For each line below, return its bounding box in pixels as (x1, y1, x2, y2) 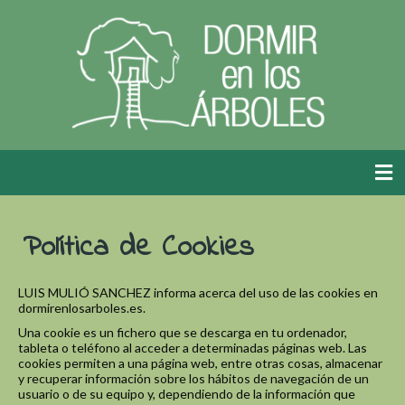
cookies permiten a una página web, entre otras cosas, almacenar (18, 354, 382, 371)
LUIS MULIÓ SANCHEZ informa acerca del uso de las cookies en (18, 284, 378, 300)
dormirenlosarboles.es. (18, 299, 146, 316)
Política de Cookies (23, 226, 253, 269)
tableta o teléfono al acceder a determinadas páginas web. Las (18, 339, 367, 355)
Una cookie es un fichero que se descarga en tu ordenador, (18, 324, 347, 340)
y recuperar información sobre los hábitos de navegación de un (18, 370, 369, 386)
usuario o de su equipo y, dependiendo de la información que (18, 385, 355, 401)
